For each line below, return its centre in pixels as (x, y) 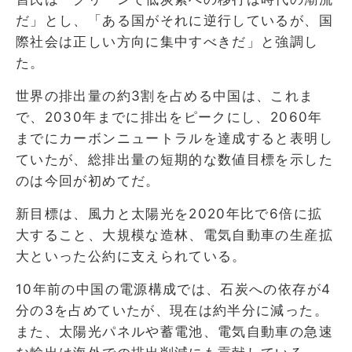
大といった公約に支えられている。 (131, 256)
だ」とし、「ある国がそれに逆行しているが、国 (174, 20)
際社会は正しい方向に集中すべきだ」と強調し (167, 41)
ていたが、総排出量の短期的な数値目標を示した (174, 159)
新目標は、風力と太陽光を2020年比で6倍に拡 (169, 213)
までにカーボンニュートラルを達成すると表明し (174, 138)
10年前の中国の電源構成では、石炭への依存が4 (174, 289)
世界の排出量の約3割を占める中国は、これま (165, 95)
